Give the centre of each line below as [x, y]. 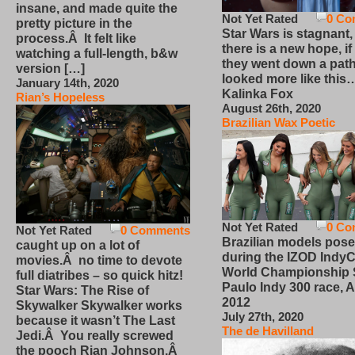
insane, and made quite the [97, 9]
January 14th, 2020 [67, 83]
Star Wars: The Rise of [82, 290]
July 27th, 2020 [263, 316]
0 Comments [155, 230]
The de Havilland [268, 330]
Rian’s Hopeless [60, 97]
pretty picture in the [74, 24]
